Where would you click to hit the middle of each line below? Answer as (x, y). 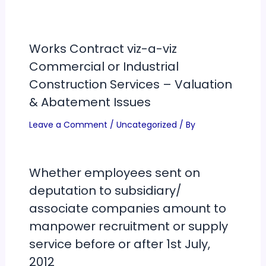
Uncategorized (146, 124)
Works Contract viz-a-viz (103, 48)
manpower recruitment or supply (128, 226)
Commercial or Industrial (104, 66)
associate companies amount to (127, 208)
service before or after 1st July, (119, 244)
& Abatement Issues (90, 102)
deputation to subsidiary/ (105, 190)
